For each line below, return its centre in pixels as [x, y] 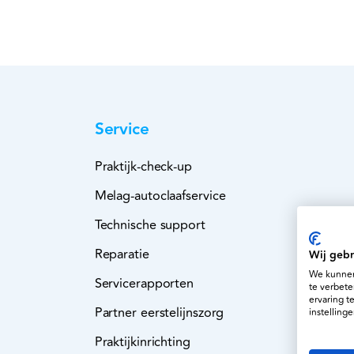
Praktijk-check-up [143, 167]
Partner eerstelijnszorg [159, 313]
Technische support [150, 226]
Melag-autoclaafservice [160, 196]
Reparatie [122, 255]
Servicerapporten [144, 284]
